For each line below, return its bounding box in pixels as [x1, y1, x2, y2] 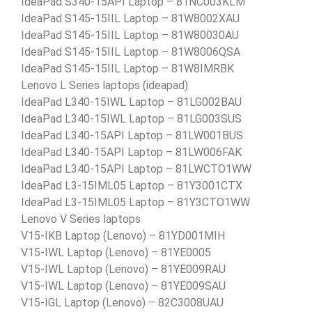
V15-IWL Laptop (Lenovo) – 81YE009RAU [21, 262, 226, 276]
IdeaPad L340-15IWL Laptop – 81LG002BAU [21, 95, 242, 109]
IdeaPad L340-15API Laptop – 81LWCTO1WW [21, 162, 251, 175]
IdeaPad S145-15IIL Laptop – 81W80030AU [21, 28, 239, 42]
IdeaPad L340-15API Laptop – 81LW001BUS [21, 128, 243, 142]
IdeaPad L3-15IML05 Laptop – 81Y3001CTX [21, 178, 242, 192]
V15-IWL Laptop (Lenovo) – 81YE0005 [21, 245, 211, 259]
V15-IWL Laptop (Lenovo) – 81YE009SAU [21, 279, 226, 292]
